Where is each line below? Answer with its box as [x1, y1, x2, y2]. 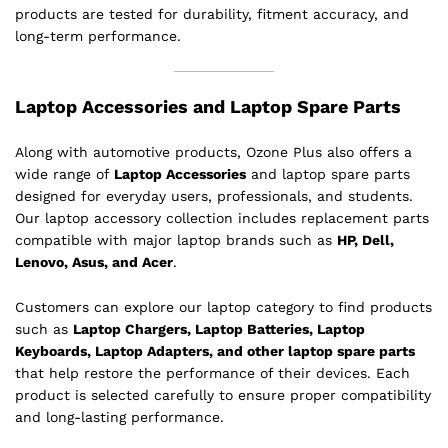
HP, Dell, [337, 231, 394, 248]
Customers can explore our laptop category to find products [15, 299, 432, 316]
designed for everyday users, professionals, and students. [15, 187, 413, 204]
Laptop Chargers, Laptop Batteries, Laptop [73, 321, 365, 338]
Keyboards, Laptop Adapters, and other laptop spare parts [15, 343, 415, 360]
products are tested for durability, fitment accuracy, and [15, 5, 409, 22]
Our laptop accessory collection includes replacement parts [15, 209, 429, 226]
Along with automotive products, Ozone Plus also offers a [15, 143, 412, 160]
